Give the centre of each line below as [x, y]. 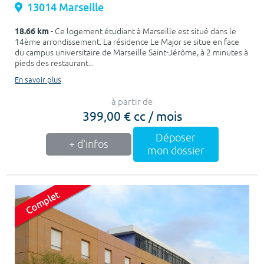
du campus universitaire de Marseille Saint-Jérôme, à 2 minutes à [131, 52]
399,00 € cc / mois [132, 115]
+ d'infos [88, 144]
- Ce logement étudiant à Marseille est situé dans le [143, 31]
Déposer [176, 138]
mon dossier [176, 151]
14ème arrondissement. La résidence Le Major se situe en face [127, 42]
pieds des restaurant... [54, 63]
